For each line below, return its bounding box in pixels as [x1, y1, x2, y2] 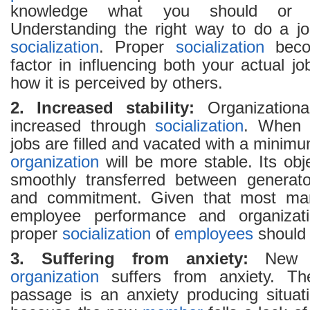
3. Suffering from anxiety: [10, 250, 248, 268]
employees [174, 225, 253, 243]
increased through [10, 117, 156, 135]
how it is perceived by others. [10, 74, 223, 92]
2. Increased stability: [10, 99, 195, 117]
